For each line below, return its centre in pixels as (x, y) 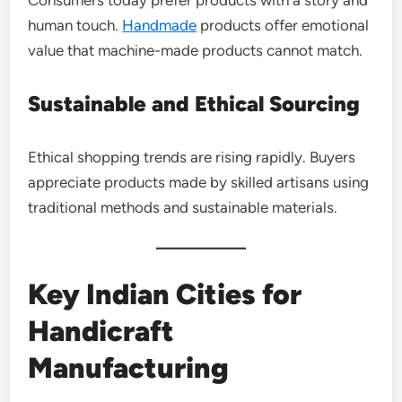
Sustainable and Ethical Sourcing (194, 103)
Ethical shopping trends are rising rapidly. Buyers (192, 157)
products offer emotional (283, 25)
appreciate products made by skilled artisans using (199, 182)
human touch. (75, 25)
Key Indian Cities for (165, 294)
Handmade (160, 25)
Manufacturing (129, 367)
